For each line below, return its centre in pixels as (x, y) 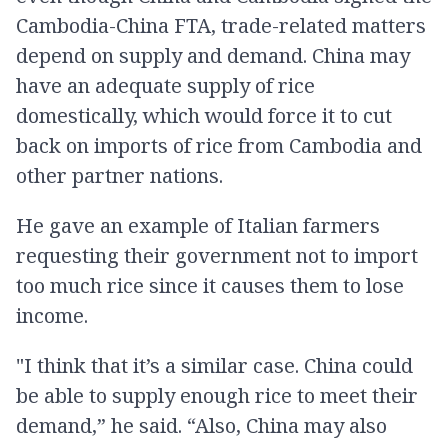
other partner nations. (119, 175)
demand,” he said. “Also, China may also (201, 425)
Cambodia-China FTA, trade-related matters (221, 25)
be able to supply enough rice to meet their (217, 395)
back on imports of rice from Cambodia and (219, 145)
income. (52, 315)
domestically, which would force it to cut (204, 115)
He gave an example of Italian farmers (198, 225)
